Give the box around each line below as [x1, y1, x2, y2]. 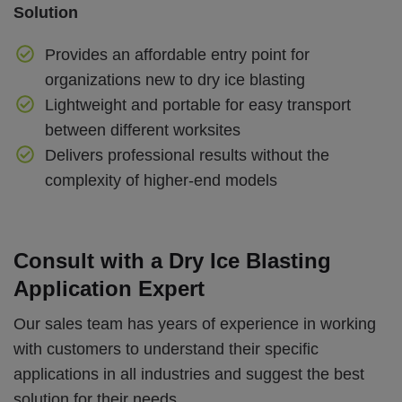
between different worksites [44, 120, 240, 139]
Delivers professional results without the [44, 145, 329, 164]
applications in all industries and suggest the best [13, 365, 364, 384]
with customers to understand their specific [13, 340, 319, 359]
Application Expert [13, 275, 205, 301]
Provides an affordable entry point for [44, 45, 310, 64]
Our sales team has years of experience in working [13, 315, 376, 334]
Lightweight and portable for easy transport [44, 95, 351, 114]
